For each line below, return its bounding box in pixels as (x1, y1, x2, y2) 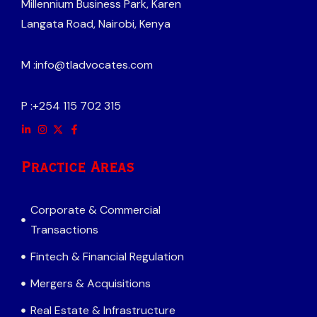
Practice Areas (21, 158, 134, 177)
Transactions (30, 221, 98, 237)
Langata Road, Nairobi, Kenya (21, 16, 171, 31)
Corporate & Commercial (30, 202, 161, 217)
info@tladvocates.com (35, 57, 153, 72)
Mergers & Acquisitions (30, 275, 151, 291)
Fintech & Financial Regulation (30, 248, 184, 264)
